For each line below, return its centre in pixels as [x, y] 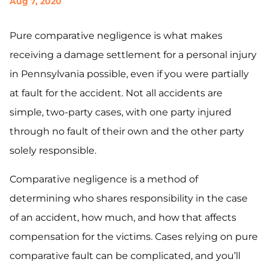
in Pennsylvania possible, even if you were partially [129, 74]
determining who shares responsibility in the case [129, 198]
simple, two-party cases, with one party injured [121, 112]
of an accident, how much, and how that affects [123, 217]
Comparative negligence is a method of [104, 179]
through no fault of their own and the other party [127, 131]
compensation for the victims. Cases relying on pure [134, 237]
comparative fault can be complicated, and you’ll [125, 256]
